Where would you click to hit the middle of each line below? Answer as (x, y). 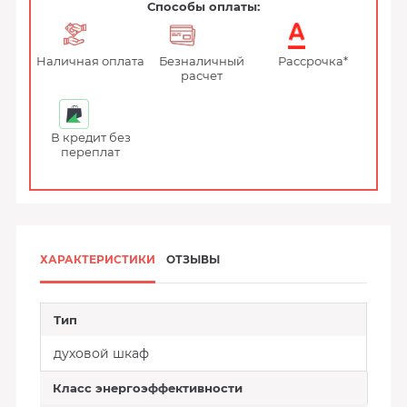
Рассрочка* (313, 61)
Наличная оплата (91, 61)
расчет (202, 75)
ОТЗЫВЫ (193, 259)
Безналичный (202, 61)
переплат (91, 152)
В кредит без (90, 137)
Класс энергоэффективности (147, 388)
